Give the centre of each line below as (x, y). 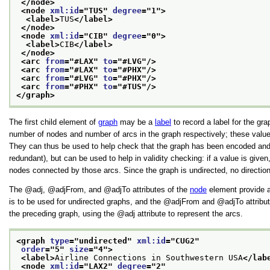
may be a (136, 122)
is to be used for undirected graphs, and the (86, 202)
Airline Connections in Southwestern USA (149, 257)
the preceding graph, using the (63, 214)
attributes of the (160, 190)
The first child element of (54, 122)
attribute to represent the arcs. (189, 214)
